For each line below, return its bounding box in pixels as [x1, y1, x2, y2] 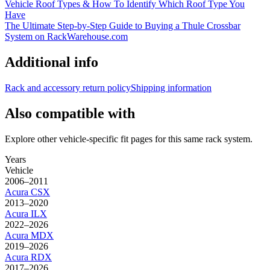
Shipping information [131, 82, 212, 93]
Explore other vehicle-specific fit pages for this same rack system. [5, 133, 253, 144]
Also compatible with [5, 105, 135, 121]
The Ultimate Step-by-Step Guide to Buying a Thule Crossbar [5, 20, 240, 31]
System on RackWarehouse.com [5, 31, 128, 42]
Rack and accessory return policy [5, 82, 131, 93]
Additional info [5, 54, 98, 71]
